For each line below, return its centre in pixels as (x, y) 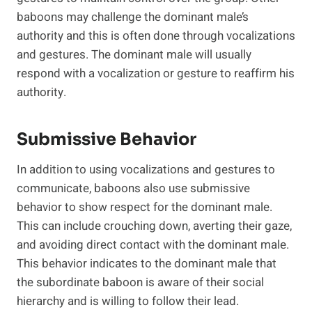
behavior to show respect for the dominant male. (145, 208)
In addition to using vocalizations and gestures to (146, 170)
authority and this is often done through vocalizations (156, 36)
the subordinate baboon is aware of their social (140, 283)
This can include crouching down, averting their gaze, (154, 226)
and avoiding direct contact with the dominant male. (153, 245)
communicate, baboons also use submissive (133, 189)
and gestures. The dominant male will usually (134, 55)
